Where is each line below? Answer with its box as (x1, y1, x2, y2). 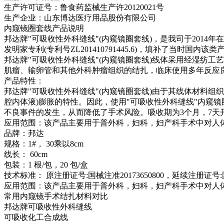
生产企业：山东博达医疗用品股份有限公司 (4, 13, 156, 22)
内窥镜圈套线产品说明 (4, 23, 84, 32)
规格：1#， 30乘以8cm (4, 139, 83, 148)
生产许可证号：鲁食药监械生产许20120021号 (4, 2, 164, 11)
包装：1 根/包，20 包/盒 (4, 160, 88, 169)
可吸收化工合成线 (4, 212, 68, 221)
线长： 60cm (4, 149, 47, 158)
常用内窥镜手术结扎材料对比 (4, 191, 108, 200)
